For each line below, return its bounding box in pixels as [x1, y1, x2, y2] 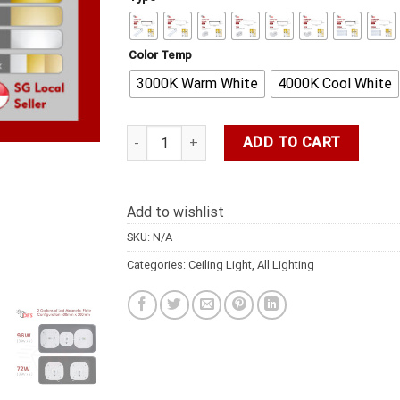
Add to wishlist [126, 204, 224, 221]
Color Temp [128, 48, 192, 62]
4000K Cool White [277, 74, 392, 92]
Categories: [126, 258, 188, 272]
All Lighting [256, 258, 314, 272]
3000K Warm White [136, 74, 258, 92]
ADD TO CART [242, 134, 341, 152]
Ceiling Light [187, 258, 252, 272]
